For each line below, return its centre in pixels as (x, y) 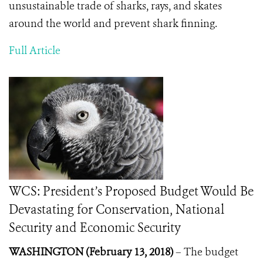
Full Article (35, 50)
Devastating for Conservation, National (117, 210)
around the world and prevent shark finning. (113, 23)
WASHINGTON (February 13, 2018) (91, 252)
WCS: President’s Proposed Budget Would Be (131, 191)
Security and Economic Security (95, 228)
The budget (211, 252)
